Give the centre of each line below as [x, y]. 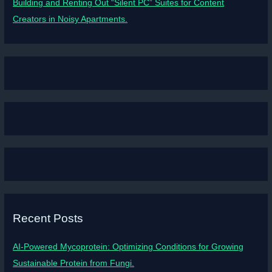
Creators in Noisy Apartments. [70, 19]
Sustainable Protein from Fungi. [74, 263]
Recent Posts [48, 218]
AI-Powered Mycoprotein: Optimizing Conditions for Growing [128, 247]
